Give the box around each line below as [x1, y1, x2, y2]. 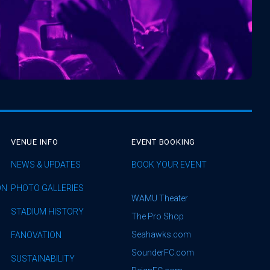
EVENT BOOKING [131, 137, 196, 146]
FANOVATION [11, 230, 61, 240]
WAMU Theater [131, 193, 188, 203]
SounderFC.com [131, 247, 194, 257]
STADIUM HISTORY [11, 206, 84, 216]
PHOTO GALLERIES [11, 183, 84, 193]
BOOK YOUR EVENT [131, 159, 207, 169]
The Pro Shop [131, 211, 184, 221]
